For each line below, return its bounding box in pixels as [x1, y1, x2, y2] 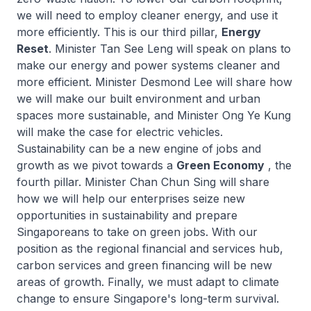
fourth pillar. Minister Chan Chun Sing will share [17, 175, 269, 189]
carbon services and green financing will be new [17, 258, 272, 272]
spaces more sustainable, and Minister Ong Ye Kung [17, 108, 291, 122]
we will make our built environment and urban [17, 92, 260, 106]
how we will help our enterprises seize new [17, 192, 245, 205]
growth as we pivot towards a [17, 158, 176, 172]
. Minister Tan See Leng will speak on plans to [49, 42, 291, 56]
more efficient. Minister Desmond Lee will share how [17, 75, 292, 89]
